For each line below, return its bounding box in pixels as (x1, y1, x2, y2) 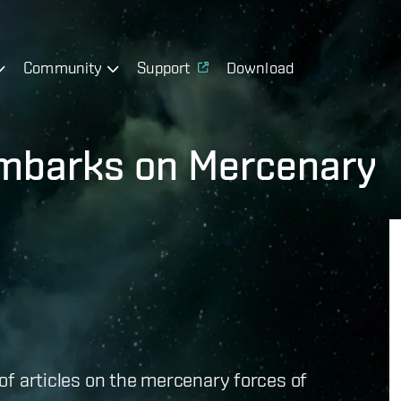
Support (137, 57, 191, 77)
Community (23, 57, 103, 77)
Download (226, 57, 294, 77)
